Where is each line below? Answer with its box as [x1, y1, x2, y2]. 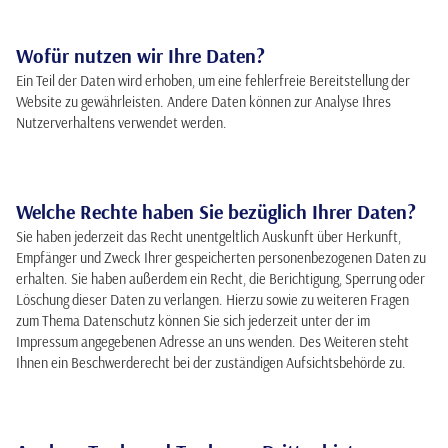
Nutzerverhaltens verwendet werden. [16, 114, 227, 132]
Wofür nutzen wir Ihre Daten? [16, 43, 265, 68]
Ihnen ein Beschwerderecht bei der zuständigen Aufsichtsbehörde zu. [16, 354, 406, 372]
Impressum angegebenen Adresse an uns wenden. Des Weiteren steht [16, 333, 409, 351]
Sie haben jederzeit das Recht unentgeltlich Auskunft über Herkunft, [16, 228, 401, 246]
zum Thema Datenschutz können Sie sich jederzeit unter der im [16, 312, 370, 330]
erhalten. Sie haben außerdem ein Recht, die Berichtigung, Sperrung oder [16, 270, 425, 288]
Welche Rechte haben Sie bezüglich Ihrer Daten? [16, 199, 416, 224]
